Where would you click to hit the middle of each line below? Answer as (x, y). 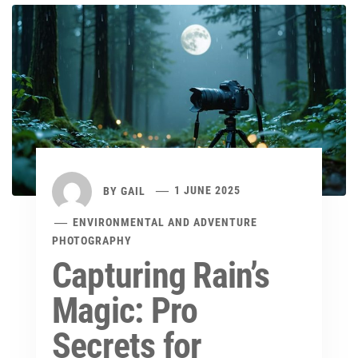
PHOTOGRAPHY (92, 240)
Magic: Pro (125, 310)
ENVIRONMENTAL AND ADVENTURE (165, 222)
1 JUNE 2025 (208, 191)
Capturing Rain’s (161, 275)
